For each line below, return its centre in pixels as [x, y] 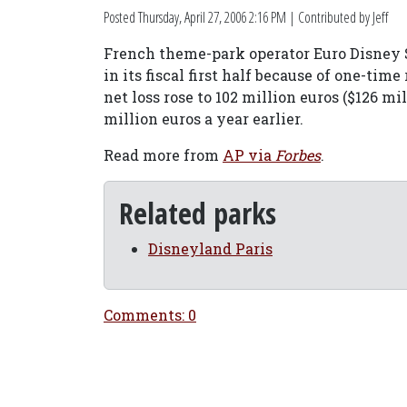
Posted [121, 17]
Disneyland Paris [210, 248]
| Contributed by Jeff [337, 17]
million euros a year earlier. [203, 119]
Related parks [198, 213]
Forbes [298, 155]
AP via [249, 155]
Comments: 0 [150, 315]
